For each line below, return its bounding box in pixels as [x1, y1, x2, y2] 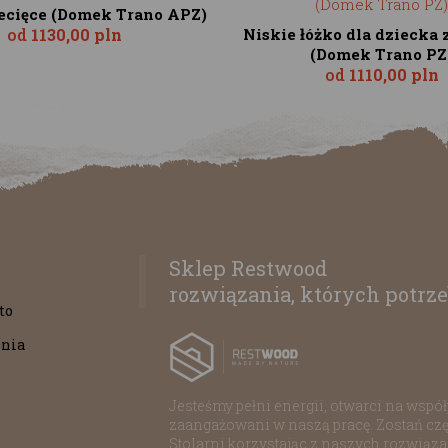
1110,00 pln [348, 63, 439, 85]
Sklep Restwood [169, 254, 327, 281]
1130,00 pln [31, 23, 122, 45]
